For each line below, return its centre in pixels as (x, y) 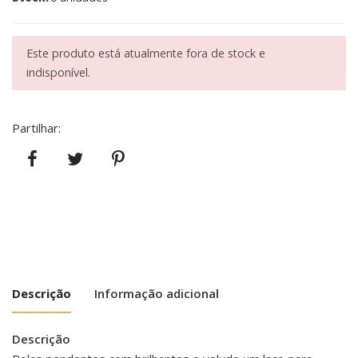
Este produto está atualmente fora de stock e (146, 54)
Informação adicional (157, 294)
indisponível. (58, 73)
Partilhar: (36, 128)
